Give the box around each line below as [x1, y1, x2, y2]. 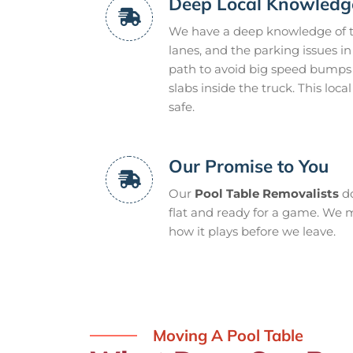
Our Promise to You [169, 154, 329, 177]
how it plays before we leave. [169, 223, 336, 239]
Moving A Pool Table [153, 325, 303, 345]
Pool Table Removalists [195, 185, 339, 201]
